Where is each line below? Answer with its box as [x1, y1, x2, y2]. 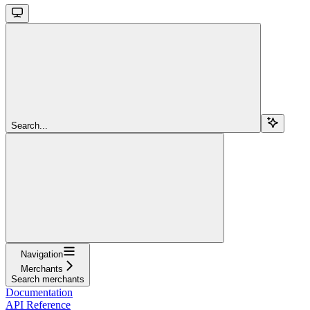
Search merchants [11, 273, 84, 284]
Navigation [20, 248, 63, 259]
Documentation [6, 286, 73, 298]
